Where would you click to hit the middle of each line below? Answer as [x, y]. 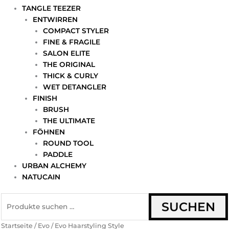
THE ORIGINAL [69, 65]
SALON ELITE [67, 53]
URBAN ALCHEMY [54, 166]
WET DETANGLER [75, 87]
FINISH [45, 98]
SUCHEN [188, 207]
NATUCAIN [41, 177]
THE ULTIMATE [69, 121]
